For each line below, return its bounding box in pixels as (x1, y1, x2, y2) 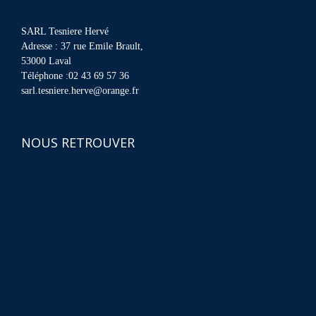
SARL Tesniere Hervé (21, 25, 109, 37)
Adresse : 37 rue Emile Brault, (21, 40, 143, 51)
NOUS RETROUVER (21, 133, 135, 151)
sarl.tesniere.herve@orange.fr (21, 85, 139, 96)
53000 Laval (21, 55, 71, 66)
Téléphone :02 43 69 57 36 (21, 70, 129, 81)
